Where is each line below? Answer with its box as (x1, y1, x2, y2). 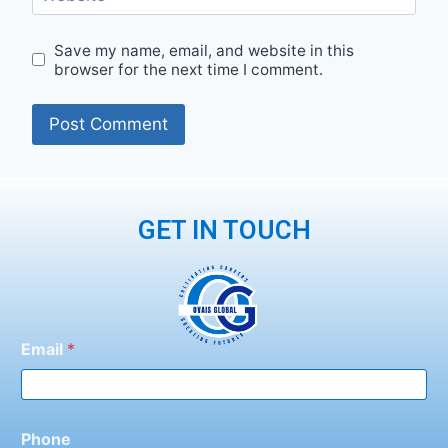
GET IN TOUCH (137, 214, 311, 245)
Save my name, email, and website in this (54, 40, 355, 60)
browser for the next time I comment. (54, 59, 324, 79)
